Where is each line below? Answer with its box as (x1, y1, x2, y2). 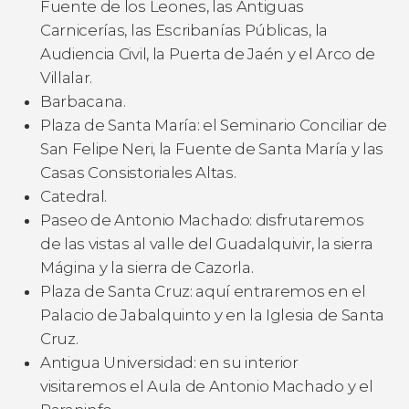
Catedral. (40, 186, 108, 205)
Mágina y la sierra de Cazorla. (40, 257, 254, 277)
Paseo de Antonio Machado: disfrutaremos (40, 210, 364, 229)
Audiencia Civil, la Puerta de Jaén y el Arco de (40, 44, 375, 63)
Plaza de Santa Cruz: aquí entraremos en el (40, 281, 366, 300)
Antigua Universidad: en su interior (40, 352, 299, 372)
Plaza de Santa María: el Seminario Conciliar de (40, 115, 387, 134)
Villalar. (40, 68, 93, 87)
